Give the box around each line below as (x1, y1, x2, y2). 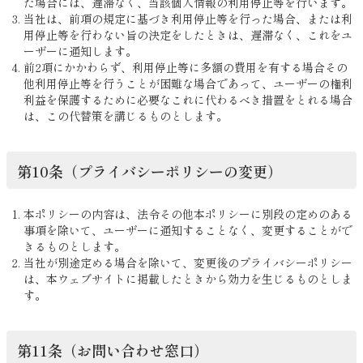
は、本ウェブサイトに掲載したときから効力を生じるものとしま (23, 271, 352, 288)
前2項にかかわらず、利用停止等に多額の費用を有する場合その (23, 58, 348, 75)
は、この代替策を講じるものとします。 (23, 107, 228, 124)
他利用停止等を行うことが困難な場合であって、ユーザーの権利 (23, 75, 352, 92)
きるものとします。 (23, 238, 126, 255)
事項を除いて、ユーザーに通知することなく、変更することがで (23, 222, 352, 239)
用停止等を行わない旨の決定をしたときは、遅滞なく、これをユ (23, 26, 352, 43)
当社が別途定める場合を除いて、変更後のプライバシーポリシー (23, 254, 352, 271)
